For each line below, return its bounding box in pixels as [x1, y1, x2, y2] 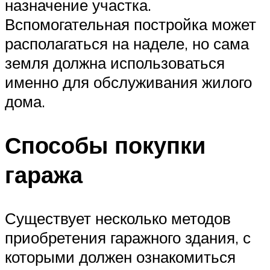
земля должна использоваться [5, 52, 225, 72]
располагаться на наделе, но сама [5, 33, 249, 53]
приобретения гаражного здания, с [5, 227, 251, 247]
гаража [5, 159, 83, 189]
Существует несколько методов [5, 208, 231, 228]
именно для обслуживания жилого [5, 72, 252, 92]
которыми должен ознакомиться [5, 246, 236, 266]
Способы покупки [5, 130, 206, 160]
